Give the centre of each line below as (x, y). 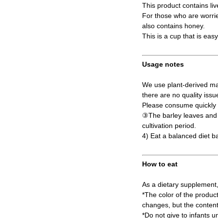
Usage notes (163, 64)
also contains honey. (173, 26)
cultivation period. (169, 126)
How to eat (160, 164)
